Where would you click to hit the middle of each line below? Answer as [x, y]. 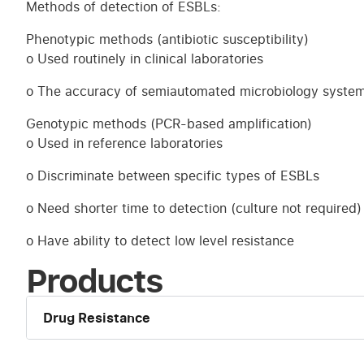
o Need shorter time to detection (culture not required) [194, 208]
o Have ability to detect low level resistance [160, 241]
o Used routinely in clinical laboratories [145, 59]
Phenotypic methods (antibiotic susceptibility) [167, 39]
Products [94, 280]
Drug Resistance [97, 318]
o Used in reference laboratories [124, 143]
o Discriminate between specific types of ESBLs [173, 176]
